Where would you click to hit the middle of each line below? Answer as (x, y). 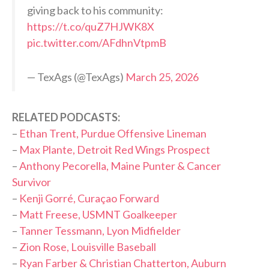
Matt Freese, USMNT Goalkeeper (98, 214)
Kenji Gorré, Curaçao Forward (89, 198)
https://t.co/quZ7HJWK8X (91, 26)
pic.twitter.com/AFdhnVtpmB (97, 42)
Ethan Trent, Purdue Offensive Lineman (113, 133)
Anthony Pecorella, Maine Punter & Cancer (120, 165)
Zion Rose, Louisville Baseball (88, 246)
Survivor (32, 182)
